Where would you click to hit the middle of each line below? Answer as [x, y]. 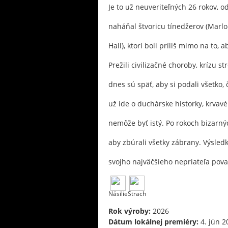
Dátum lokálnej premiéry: [153, 222]
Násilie [118, 194]
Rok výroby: [130, 211]
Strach [137, 194]
